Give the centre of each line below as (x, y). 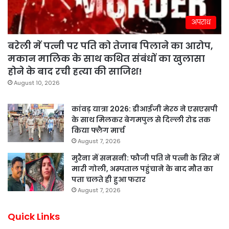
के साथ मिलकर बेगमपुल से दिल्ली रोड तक (141, 119)
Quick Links (34, 216)
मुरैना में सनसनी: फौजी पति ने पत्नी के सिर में (145, 158)
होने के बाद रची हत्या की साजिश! (75, 71)
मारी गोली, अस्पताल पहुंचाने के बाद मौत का (142, 168)
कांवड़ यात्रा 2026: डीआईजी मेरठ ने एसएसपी (145, 109)
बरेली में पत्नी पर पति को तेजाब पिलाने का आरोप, (110, 45)
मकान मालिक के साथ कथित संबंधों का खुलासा (106, 58)
